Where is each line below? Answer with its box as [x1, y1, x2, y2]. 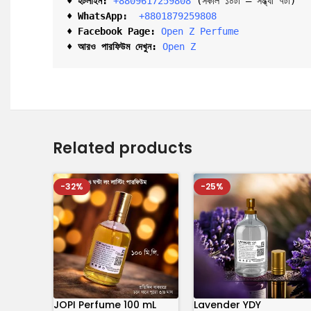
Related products [53, 137, 192, 159]
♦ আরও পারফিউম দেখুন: [67, 41, 157, 52]
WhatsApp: [78, 10, 133, 22]
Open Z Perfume [161, 26, 239, 37]
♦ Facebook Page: [67, 26, 155, 37]
